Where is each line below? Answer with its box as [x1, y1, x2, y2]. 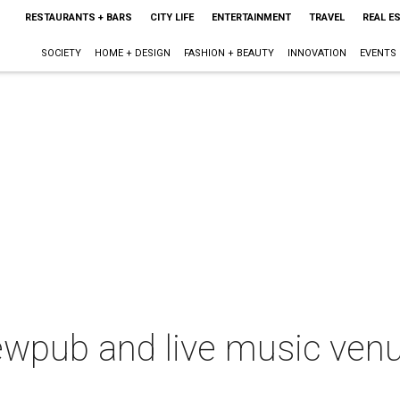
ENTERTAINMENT [211, 12, 291, 23]
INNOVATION [287, 47, 346, 59]
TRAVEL [308, 12, 345, 23]
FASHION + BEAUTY [183, 47, 274, 59]
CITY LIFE [149, 12, 194, 23]
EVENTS [359, 47, 396, 59]
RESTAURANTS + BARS [24, 12, 132, 23]
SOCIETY [40, 47, 81, 59]
